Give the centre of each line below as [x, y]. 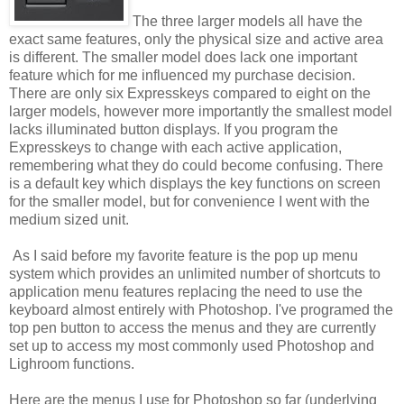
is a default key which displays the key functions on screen [195, 183]
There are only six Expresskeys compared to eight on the [190, 93]
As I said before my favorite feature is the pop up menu [184, 255]
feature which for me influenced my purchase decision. [182, 75]
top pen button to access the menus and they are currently [193, 327]
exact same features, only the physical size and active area [196, 39]
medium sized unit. [69, 219]
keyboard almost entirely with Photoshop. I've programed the [201, 309]
